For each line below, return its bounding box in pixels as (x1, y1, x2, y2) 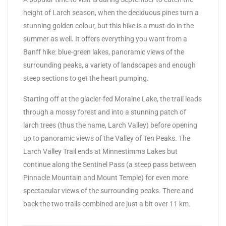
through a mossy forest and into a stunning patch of (23, 107, 186, 116)
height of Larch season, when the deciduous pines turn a (23, 8, 199, 17)
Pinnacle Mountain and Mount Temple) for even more (23, 173, 188, 182)
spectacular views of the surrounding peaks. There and (23, 186, 194, 195)
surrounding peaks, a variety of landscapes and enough (23, 61, 196, 69)
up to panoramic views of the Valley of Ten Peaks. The (23, 134, 190, 142)
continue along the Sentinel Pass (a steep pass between (23, 160, 196, 168)
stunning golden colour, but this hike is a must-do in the (23, 21, 194, 30)
